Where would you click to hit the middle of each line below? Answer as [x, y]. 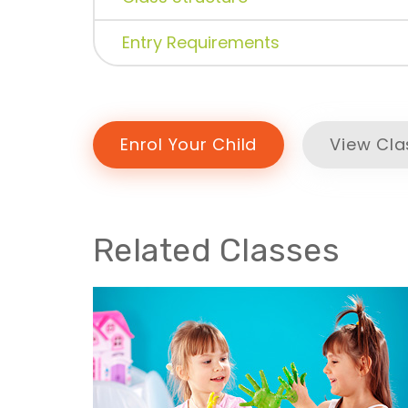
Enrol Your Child [189, 145]
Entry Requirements [201, 43]
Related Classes [216, 250]
